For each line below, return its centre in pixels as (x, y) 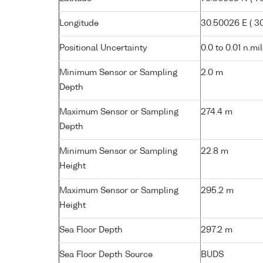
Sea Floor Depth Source (106, 254)
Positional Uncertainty (103, 48)
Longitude (79, 23)
